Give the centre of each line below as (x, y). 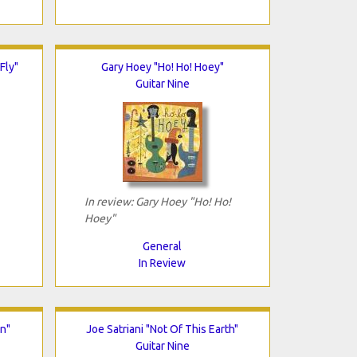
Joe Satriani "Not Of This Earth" (162, 329)
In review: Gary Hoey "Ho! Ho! (157, 201)
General (162, 246)
